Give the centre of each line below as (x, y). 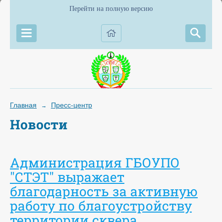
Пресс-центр (71, 105)
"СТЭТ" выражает (67, 176)
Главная (23, 105)
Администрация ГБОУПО (95, 162)
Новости (39, 124)
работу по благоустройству (101, 205)
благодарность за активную (104, 191)
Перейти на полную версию (111, 9)
